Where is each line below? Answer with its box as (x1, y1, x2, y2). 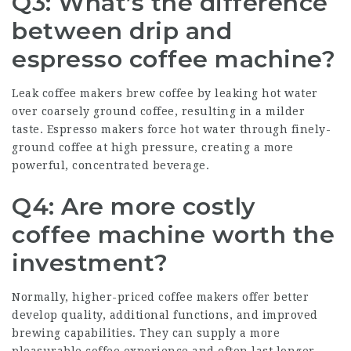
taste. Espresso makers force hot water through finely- (12, 123, 331, 136)
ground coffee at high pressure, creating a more (12, 141, 294, 154)
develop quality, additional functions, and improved (12, 309, 318, 321)
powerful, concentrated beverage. (12, 159, 209, 172)
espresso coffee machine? (12, 45, 335, 74)
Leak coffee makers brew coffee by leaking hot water (12, 87, 318, 100)
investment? (12, 248, 168, 277)
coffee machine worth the (12, 220, 335, 249)
